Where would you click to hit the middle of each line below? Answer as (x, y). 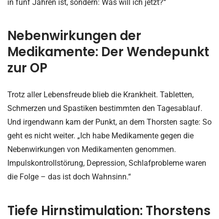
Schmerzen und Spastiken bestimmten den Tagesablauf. (105, 109)
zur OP (27, 68)
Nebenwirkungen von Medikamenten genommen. (92, 150)
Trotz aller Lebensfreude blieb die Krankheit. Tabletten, (100, 95)
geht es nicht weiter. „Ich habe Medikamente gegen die (100, 136)
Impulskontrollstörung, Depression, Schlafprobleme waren (107, 163)
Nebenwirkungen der (74, 36)
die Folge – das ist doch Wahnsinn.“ (69, 177)
